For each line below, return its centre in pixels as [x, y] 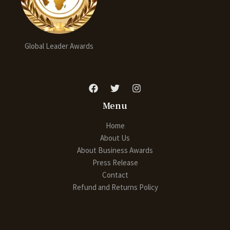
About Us [115, 138]
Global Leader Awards [59, 46]
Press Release [115, 162]
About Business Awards [115, 150]
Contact [115, 175]
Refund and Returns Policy [115, 187]
